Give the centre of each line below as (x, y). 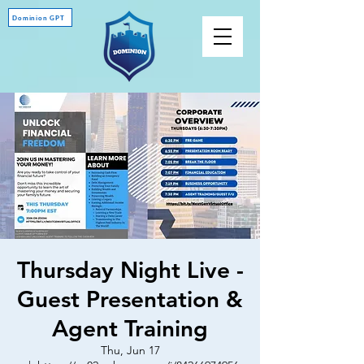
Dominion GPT (39, 17)
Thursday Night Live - (130, 270)
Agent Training (130, 328)
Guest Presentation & (130, 299)
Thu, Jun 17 (130, 350)
